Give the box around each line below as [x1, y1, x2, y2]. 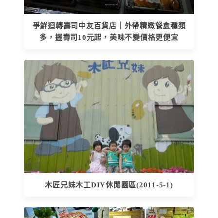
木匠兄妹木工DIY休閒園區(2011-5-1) [45, 181, 173, 189]
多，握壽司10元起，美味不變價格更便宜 [39, 34, 179, 42]
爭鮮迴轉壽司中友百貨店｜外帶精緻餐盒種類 [32, 22, 186, 30]
